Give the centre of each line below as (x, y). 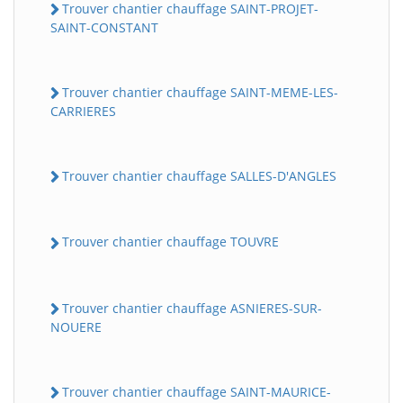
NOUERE (76, 327)
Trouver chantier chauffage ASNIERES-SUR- (192, 308)
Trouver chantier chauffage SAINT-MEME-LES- (200, 92)
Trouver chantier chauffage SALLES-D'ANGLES (199, 176)
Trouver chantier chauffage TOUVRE (170, 242)
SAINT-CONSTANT (104, 27)
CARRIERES (83, 112)
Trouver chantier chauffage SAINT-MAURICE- (197, 391)
